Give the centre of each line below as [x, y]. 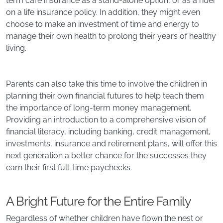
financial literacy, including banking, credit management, [108, 132]
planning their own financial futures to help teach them [105, 96]
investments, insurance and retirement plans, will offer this [111, 144]
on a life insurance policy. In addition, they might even [103, 12]
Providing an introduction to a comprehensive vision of [106, 120]
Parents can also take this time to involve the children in [107, 84]
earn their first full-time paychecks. [69, 168]
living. [16, 48]
